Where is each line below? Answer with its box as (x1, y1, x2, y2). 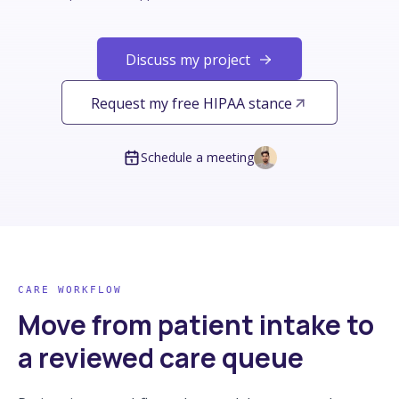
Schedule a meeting (140, 149, 254, 166)
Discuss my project (126, 50, 250, 69)
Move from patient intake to (18, 306, 374, 343)
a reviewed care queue (18, 339, 304, 376)
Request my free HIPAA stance (91, 94, 292, 113)
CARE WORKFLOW (18, 284, 122, 296)
